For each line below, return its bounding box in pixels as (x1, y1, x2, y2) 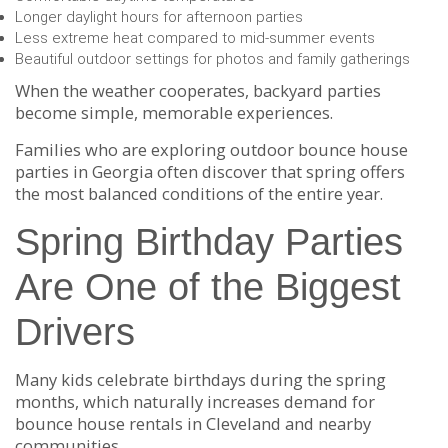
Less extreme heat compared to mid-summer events (15, 29, 375, 48)
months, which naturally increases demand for (15, 389, 375, 413)
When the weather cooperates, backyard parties (15, 79, 381, 103)
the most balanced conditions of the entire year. (15, 182, 383, 206)
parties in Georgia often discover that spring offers (15, 160, 405, 184)
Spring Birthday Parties (15, 221, 403, 264)
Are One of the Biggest (15, 266, 401, 309)
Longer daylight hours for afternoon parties (15, 8, 303, 27)
